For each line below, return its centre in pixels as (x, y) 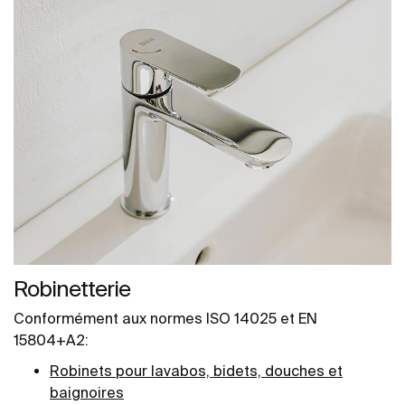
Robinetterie (72, 288)
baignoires (87, 392)
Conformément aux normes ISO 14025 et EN (165, 318)
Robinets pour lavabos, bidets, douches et (196, 370)
